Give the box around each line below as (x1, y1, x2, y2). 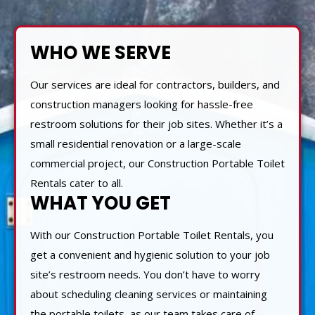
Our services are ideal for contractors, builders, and (30, 77, 280, 91)
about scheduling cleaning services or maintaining (30, 286, 267, 301)
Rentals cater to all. (30, 175, 123, 190)
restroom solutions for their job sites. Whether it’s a (30, 116, 283, 131)
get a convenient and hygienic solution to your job (30, 247, 270, 262)
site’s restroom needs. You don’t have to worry (30, 266, 260, 281)
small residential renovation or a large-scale (30, 136, 241, 150)
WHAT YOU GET (30, 190, 171, 216)
